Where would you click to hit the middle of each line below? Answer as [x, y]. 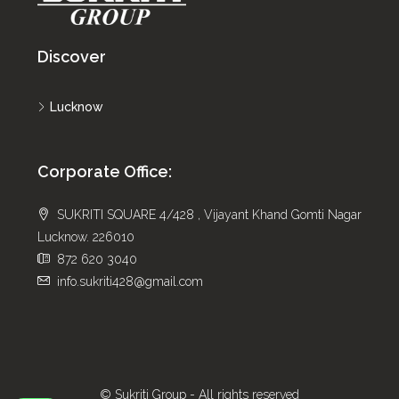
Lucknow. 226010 [86, 236]
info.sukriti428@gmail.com [130, 281]
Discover [72, 56]
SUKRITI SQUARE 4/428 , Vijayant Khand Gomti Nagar [209, 214]
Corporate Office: [105, 171]
